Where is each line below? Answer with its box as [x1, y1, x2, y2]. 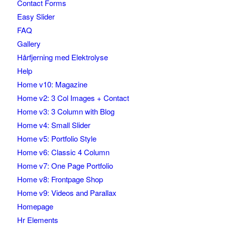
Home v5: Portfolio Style [17, 133, 96, 144]
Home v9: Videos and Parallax [17, 187, 117, 198]
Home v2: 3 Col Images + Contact [17, 92, 129, 103]
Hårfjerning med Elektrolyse [17, 52, 108, 63]
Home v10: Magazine [17, 79, 87, 90]
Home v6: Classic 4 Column [17, 147, 109, 158]
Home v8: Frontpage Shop [17, 174, 103, 185]
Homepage [17, 201, 53, 212]
